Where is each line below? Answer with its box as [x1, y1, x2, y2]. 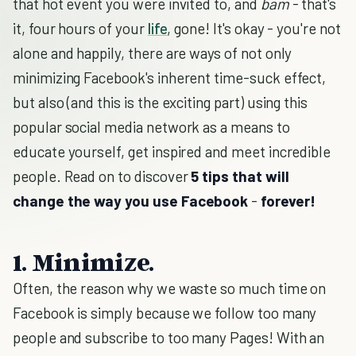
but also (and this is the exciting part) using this [13, 93, 308, 111]
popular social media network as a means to [13, 118, 290, 136]
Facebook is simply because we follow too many [13, 304, 317, 322]
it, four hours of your [13, 19, 148, 37]
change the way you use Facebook [13, 192, 249, 210]
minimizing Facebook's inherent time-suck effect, [13, 68, 327, 87]
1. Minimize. [13, 246, 154, 277]
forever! [261, 192, 315, 210]
